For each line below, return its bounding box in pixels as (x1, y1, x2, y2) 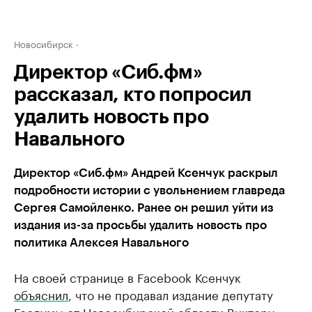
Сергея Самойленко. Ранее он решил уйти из (14, 202, 274, 214)
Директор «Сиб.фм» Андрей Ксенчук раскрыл (14, 167, 278, 179)
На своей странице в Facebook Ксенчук (14, 267, 241, 286)
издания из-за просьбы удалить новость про (14, 219, 267, 231)
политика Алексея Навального (14, 237, 189, 249)
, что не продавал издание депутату (68, 285, 273, 303)
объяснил (14, 285, 68, 303)
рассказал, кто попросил (14, 85, 252, 104)
